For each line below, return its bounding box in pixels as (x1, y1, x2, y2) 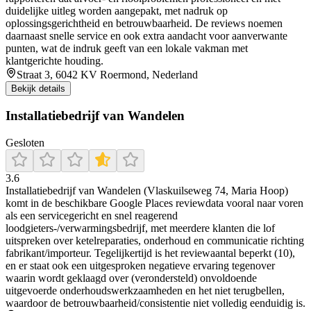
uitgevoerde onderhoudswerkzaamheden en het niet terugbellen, (6, 284, 285, 296)
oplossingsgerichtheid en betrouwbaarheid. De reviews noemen (6, 17, 283, 29)
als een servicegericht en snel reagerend (6, 209, 178, 221)
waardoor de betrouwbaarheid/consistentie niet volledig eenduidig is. (6, 296, 305, 309)
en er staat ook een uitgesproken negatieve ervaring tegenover (6, 259, 275, 271)
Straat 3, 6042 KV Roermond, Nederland (17, 68, 198, 81)
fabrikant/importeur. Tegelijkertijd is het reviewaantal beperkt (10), (6, 246, 295, 259)
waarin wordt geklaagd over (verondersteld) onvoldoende (6, 271, 257, 284)
